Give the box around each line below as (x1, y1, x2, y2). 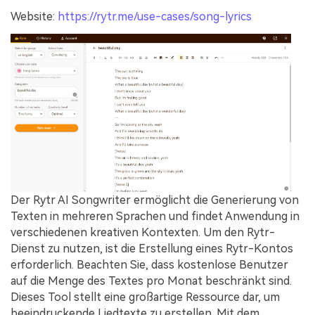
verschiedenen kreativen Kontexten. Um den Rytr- (11, 226, 275, 240)
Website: (11, 9, 58, 23)
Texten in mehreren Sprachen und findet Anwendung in (11, 210, 300, 224)
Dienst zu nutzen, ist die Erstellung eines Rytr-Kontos (11, 242, 293, 256)
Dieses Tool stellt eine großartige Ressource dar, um (11, 290, 280, 304)
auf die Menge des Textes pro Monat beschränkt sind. (11, 274, 292, 288)
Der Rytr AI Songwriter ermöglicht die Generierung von (11, 193, 299, 207)
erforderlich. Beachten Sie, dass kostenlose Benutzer (11, 258, 288, 272)
